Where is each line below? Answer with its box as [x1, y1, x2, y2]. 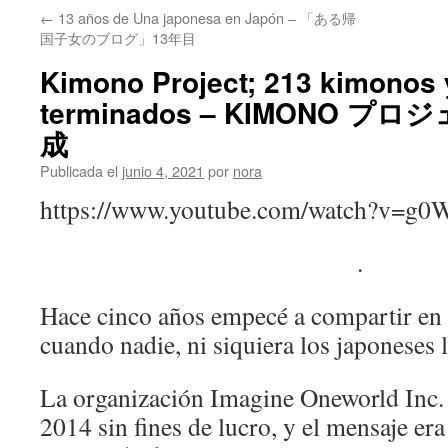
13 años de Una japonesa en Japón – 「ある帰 [54, 7, 356, 28]
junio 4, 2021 [122, 160, 204, 181]
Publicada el [40, 160, 118, 181]
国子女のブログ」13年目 [40, 27, 196, 48]
